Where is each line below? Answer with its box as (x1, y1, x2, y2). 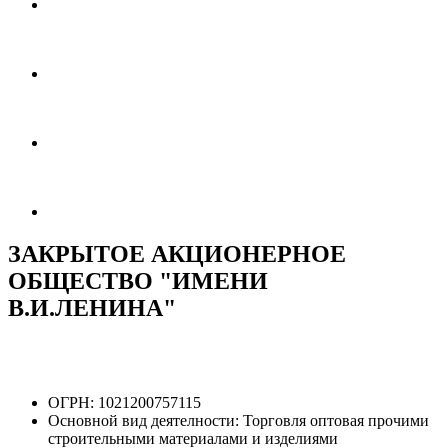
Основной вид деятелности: (48, 411, 239, 429)
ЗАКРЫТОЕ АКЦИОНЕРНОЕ (8, 240, 346, 267)
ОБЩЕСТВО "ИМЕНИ (8, 267, 268, 294)
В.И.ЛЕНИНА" (8, 294, 176, 321)
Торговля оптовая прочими (243, 411, 429, 429)
